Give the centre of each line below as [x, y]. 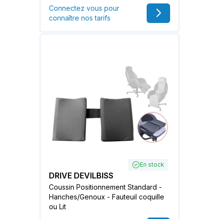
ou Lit [57, 206]
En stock [152, 164]
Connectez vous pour [84, 8]
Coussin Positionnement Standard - [105, 187]
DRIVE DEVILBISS [81, 175]
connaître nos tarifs [80, 18]
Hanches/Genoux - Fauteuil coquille [107, 197]
